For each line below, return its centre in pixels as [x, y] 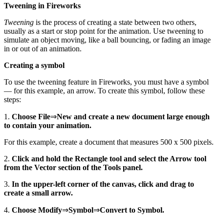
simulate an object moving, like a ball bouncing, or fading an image [107, 40]
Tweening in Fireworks [42, 5]
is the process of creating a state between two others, [115, 22]
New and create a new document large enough [133, 116]
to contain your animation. [48, 125]
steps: [12, 99]
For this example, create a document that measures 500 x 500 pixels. [109, 142]
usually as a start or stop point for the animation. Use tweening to [104, 31]
